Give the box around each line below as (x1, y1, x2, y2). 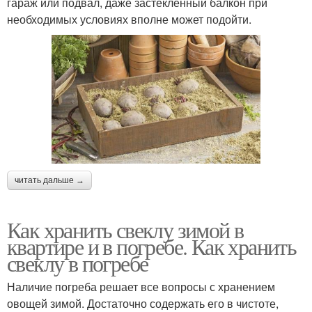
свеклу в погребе (7, 247, 148, 278)
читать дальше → (15, 175, 84, 185)
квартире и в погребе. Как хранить (7, 231, 297, 261)
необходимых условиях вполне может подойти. (7, 11, 251, 28)
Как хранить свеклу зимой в (7, 214, 244, 244)
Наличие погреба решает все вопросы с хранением (7, 278, 275, 295)
